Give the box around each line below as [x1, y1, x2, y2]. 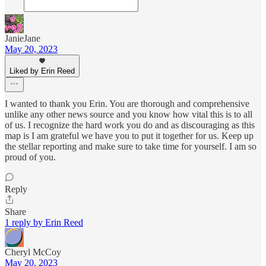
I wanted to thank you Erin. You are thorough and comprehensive [5, 98, 249, 109]
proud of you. [5, 151, 56, 162]
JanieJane [5, 33, 40, 43]
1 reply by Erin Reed [5, 217, 83, 227]
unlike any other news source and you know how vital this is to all [5, 109, 252, 119]
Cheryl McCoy [5, 246, 61, 257]
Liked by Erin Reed [9, 66, 75, 75]
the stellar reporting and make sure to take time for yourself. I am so [5, 141, 256, 151]
